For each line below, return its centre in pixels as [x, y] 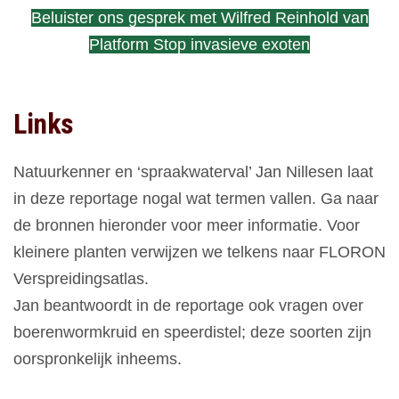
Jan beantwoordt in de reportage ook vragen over [188, 306]
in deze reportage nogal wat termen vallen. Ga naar [196, 199]
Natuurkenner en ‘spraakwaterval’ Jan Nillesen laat [193, 172]
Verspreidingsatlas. [81, 279]
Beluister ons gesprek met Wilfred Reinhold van [199, 18]
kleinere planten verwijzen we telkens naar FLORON [199, 252]
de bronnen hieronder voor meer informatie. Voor [187, 226]
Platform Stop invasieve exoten [199, 45]
